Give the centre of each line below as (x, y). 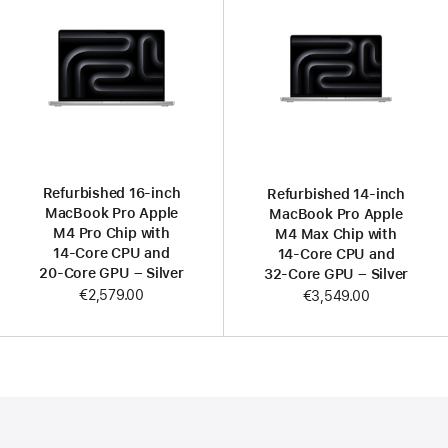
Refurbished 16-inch (111, 193)
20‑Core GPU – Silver (111, 273)
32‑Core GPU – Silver (336, 274)
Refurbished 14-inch (336, 194)
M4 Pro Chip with (111, 233)
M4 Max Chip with (336, 234)
